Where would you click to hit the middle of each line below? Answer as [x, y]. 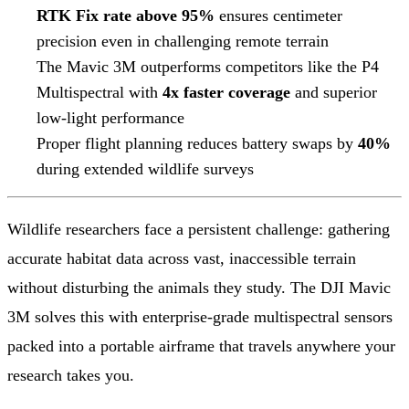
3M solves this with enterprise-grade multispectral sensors [200, 316]
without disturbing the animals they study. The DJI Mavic [199, 287]
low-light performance [110, 117]
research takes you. [71, 375]
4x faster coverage [226, 92]
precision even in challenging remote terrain [183, 41]
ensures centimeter [278, 15]
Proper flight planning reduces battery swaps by [197, 143]
